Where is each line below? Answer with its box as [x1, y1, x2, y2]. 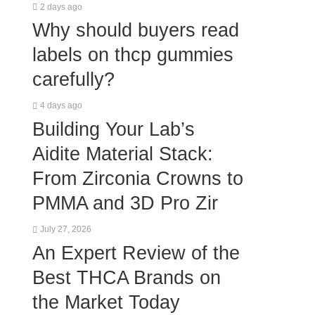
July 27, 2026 [39, 224, 91, 235]
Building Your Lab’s [32, 118, 195, 141]
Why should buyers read [32, 19, 239, 41]
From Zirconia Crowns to [32, 167, 243, 190]
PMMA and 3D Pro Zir [32, 192, 218, 214]
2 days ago [39, 1, 82, 12]
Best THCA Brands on [32, 266, 221, 288]
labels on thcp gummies [32, 44, 233, 66]
